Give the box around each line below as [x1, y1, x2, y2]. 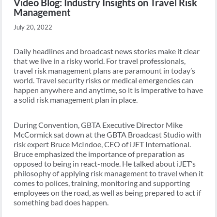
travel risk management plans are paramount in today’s [14, 65, 195, 75]
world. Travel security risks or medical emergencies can [14, 75, 193, 85]
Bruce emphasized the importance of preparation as [14, 149, 185, 158]
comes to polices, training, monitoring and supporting [14, 178, 190, 187]
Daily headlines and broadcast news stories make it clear [14, 46, 200, 56]
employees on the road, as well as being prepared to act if [14, 187, 201, 197]
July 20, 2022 [14, 23, 52, 31]
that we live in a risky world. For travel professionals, [14, 56, 186, 65]
